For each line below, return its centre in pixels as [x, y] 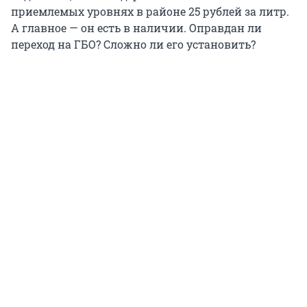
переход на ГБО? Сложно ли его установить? [133, 45]
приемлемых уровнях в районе [100, 12]
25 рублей [215, 12]
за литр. [266, 12]
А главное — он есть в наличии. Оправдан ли [136, 28]
